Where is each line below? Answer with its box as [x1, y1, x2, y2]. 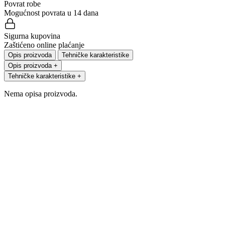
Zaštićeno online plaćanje [4, 41, 84, 50]
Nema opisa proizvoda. [4, 89, 77, 98]
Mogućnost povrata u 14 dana [4, 9, 98, 18]
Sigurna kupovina [4, 32, 60, 41]
